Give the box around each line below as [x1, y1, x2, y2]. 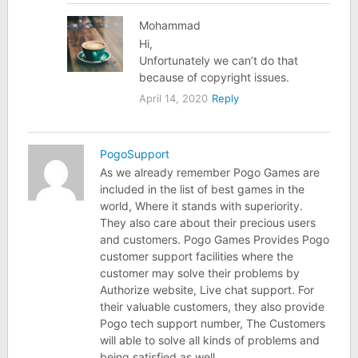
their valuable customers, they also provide [99, 299, 324, 313]
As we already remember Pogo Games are [99, 165, 320, 179]
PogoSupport [99, 146, 169, 161]
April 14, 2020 [139, 91, 209, 105]
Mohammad [139, 18, 201, 32]
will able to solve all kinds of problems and [99, 332, 320, 347]
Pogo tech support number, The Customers [99, 316, 325, 330]
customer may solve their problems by [99, 265, 300, 280]
